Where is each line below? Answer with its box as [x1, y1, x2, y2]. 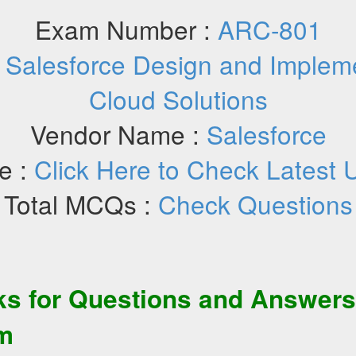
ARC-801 [217, 11, 322, 47]
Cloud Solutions [88, 81, 268, 117]
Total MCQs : [3, 186, 158, 222]
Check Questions [157, 186, 353, 222]
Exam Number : [34, 11, 218, 47]
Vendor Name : [29, 116, 207, 152]
